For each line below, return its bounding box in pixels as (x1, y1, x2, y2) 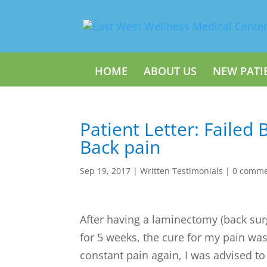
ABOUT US (144, 64, 197, 78)
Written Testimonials (140, 165, 223, 176)
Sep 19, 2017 (80, 165, 131, 176)
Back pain (80, 135, 161, 159)
